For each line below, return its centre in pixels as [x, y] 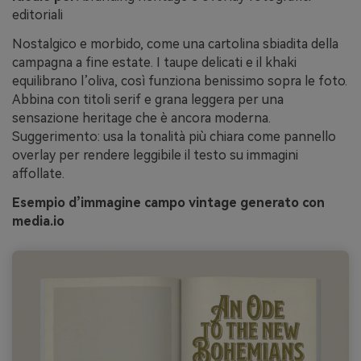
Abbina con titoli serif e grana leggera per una [148, 100]
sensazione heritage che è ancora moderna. [141, 118]
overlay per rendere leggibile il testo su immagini [155, 156]
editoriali [37, 15]
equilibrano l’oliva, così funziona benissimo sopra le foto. [180, 81]
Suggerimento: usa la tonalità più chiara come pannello [174, 137]
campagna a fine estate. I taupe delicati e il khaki [154, 63]
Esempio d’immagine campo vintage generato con [168, 202]
